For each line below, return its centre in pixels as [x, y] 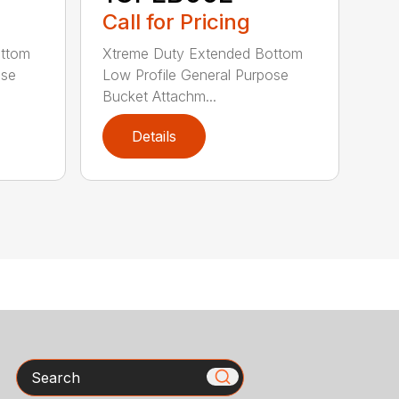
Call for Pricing [177, 22]
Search [39, 368]
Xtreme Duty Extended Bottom [203, 54]
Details [155, 137]
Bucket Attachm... [160, 97]
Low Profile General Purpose [196, 75]
